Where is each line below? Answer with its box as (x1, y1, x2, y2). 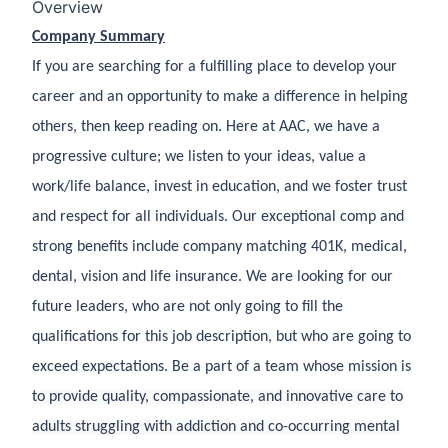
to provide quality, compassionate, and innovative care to (32, 389, 403, 405)
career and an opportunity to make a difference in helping (32, 89, 408, 105)
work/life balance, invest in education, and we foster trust (32, 179, 407, 195)
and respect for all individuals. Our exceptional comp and (32, 209, 404, 225)
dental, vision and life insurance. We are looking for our (32, 269, 393, 285)
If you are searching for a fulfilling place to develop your (32, 59, 397, 75)
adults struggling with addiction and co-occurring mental (32, 419, 400, 435)
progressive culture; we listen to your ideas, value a (32, 149, 366, 165)
